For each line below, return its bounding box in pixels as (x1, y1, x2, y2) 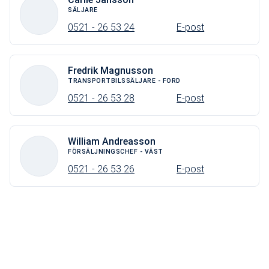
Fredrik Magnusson (68, 64, 153, 76)
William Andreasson (68, 135, 156, 147)
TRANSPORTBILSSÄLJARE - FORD (68, 76, 181, 85)
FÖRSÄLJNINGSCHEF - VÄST (68, 147, 163, 156)
